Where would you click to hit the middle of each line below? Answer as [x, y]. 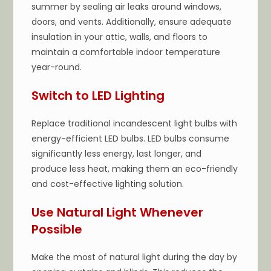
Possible [57, 229]
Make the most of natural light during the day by [135, 257]
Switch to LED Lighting [98, 95]
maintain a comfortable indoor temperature [126, 52]
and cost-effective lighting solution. [108, 184]
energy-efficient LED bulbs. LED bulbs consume [131, 138]
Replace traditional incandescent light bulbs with [135, 123]
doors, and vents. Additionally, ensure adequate [132, 21]
